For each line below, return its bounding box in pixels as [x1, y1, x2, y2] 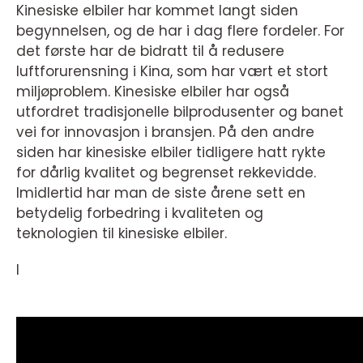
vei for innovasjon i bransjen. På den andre [16, 122, 314, 142]
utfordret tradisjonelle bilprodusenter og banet [16, 102, 344, 122]
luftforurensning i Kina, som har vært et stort [16, 62, 328, 81]
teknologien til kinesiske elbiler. [16, 224, 227, 243]
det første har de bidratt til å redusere [16, 41, 284, 61]
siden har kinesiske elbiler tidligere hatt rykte [16, 143, 326, 162]
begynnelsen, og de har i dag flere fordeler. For [16, 21, 344, 41]
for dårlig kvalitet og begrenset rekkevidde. [16, 163, 316, 182]
